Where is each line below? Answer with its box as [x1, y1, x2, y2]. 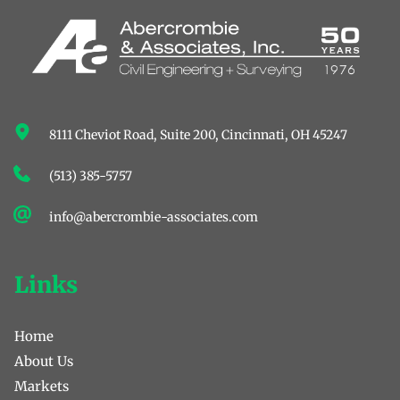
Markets [14, 377, 69, 395]
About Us [14, 352, 73, 370]
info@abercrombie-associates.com [49, 208, 258, 225]
